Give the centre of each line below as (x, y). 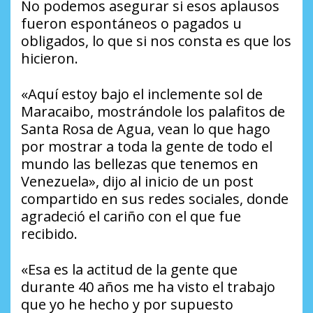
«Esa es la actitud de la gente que (129, 270)
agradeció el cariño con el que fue (131, 217)
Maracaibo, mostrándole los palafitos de (153, 112)
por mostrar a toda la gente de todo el (147, 147)
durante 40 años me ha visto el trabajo (148, 287)
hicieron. (50, 59)
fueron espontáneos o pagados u (131, 24)
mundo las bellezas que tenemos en (140, 164)
